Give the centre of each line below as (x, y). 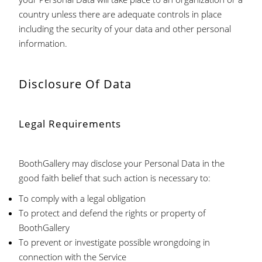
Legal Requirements (70, 124)
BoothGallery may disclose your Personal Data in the (122, 163)
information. (43, 43)
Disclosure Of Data (75, 84)
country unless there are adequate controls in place (120, 14)
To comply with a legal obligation (82, 198)
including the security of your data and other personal (125, 29)
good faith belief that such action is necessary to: (115, 178)
